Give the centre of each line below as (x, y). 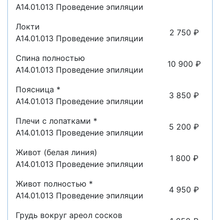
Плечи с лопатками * (56, 121)
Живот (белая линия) (56, 152)
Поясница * (38, 89)
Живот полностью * (54, 183)
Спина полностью (50, 58)
